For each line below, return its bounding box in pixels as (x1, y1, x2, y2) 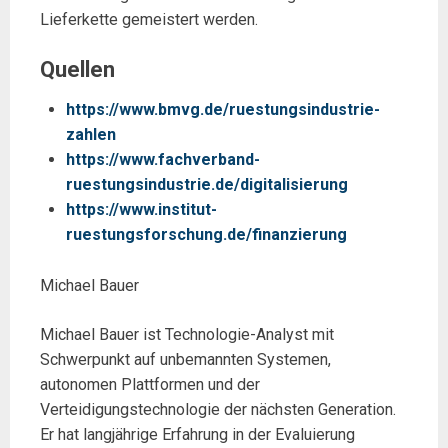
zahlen (65, 125, 116, 145)
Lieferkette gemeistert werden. (40, 9, 258, 29)
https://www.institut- (65, 200, 217, 220)
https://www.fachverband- (65, 150, 260, 170)
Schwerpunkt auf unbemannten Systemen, (40, 350, 331, 370)
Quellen (40, 56, 115, 82)
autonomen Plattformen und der (40, 375, 260, 395)
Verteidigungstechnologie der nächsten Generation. (40, 400, 396, 420)
